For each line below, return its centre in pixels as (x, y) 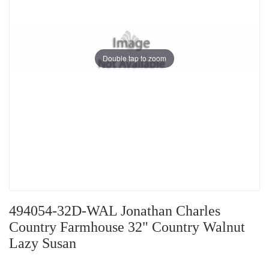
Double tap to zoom (134, 58)
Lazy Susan (43, 243)
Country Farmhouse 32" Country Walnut (127, 227)
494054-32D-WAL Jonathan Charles (115, 211)
